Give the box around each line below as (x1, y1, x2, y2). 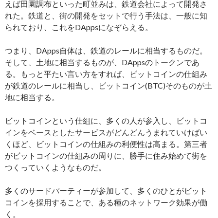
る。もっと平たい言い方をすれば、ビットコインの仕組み (5, 69, 207, 79)
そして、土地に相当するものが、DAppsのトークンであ (5, 57, 200, 67)
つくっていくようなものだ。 (5, 163, 106, 172)
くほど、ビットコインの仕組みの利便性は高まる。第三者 (5, 139, 207, 149)
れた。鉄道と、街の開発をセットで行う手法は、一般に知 (5, 11, 207, 20)
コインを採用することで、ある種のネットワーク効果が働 (5, 198, 207, 207)
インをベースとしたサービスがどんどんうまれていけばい (5, 127, 207, 137)
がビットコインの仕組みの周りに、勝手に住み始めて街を (5, 151, 207, 161)
